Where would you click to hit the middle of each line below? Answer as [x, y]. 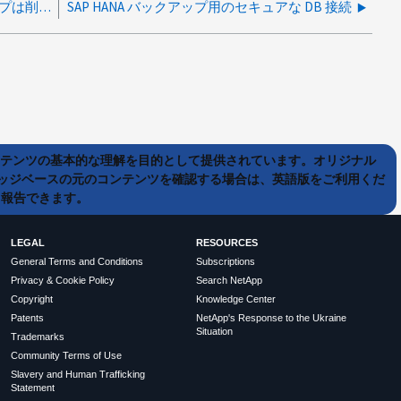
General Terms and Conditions [77, 262]
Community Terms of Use [67, 356]
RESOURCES [226, 243]
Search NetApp [229, 281]
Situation [214, 332]
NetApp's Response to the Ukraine [271, 318]
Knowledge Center [235, 299]
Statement [33, 388]
